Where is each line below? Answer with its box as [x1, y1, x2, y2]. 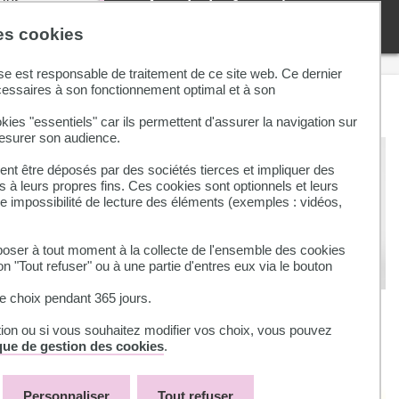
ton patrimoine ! [122, 319, 239, 339]
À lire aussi [115, 84, 236, 116]
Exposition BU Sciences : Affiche [122, 297, 346, 318]
